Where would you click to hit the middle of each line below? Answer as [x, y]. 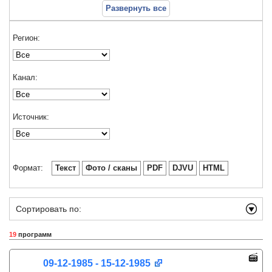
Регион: [26, 38]
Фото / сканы [111, 168]
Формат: [28, 168]
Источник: [31, 117]
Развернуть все [136, 8]
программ [34, 234]
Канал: [25, 77]
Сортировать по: [49, 209]
